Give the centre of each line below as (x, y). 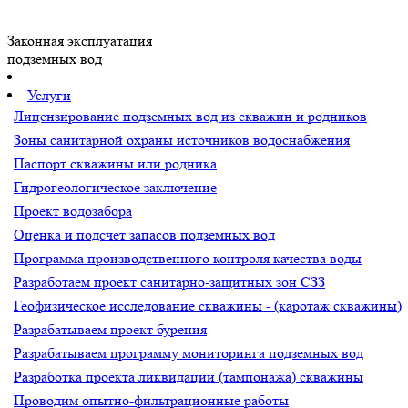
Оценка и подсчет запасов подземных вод (144, 235)
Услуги (49, 95)
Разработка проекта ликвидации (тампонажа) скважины (189, 377)
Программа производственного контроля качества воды (188, 258)
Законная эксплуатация (80, 41)
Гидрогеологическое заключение (115, 187)
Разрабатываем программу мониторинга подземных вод (189, 353)
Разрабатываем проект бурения (110, 329)
